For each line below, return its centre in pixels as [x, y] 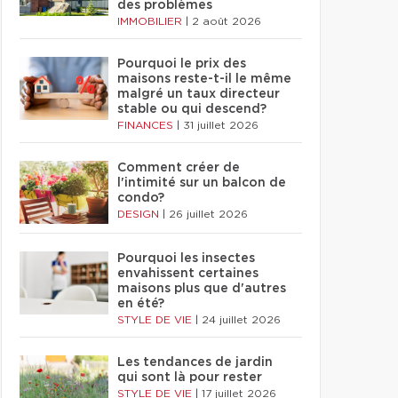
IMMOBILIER [151, 21]
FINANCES [147, 125]
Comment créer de [179, 168]
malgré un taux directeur [199, 94]
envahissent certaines [188, 274]
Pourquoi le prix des [182, 64]
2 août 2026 [227, 21]
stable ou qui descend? [192, 109]
